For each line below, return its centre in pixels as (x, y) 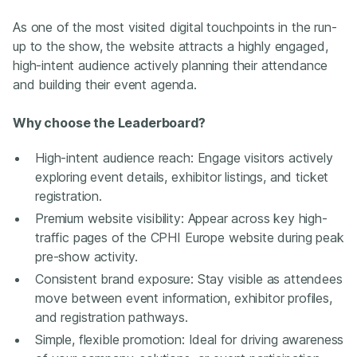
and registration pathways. (112, 318)
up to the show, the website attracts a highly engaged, (171, 47)
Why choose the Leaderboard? (109, 123)
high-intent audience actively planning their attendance (171, 66)
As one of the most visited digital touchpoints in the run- (175, 27)
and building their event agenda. (105, 85)
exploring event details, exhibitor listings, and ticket (182, 177)
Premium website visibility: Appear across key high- (181, 219)
